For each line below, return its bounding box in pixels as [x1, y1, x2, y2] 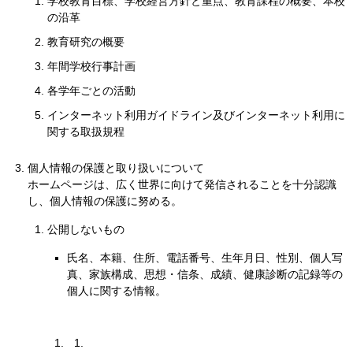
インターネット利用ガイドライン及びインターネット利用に [47, 109, 345, 121]
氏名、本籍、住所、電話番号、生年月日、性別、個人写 [67, 251, 343, 264]
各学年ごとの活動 [47, 84, 136, 97]
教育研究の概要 [47, 35, 124, 48]
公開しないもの [47, 223, 124, 236]
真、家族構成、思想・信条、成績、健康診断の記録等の [67, 268, 343, 281]
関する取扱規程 [47, 125, 124, 138]
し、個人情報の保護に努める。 [28, 195, 182, 207]
